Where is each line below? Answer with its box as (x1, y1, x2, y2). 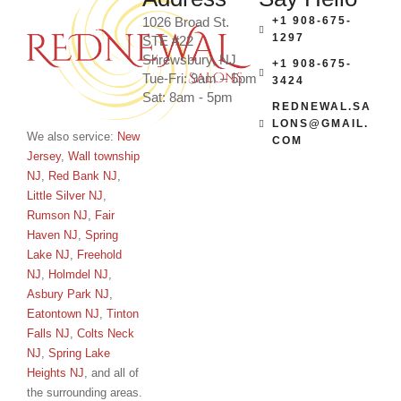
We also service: (27, 129, 117, 143)
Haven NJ (27, 227, 78, 242)
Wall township (68, 149, 140, 163)
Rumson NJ (27, 208, 88, 222)
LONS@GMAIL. (271, 117, 369, 130)
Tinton (107, 306, 139, 320)
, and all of (84, 365, 139, 380)
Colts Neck (77, 326, 134, 340)
